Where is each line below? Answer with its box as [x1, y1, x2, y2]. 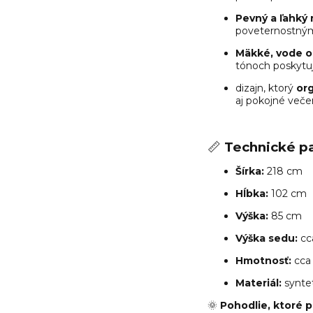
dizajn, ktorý [235, 81, 296, 94]
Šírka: [235, 164, 264, 177]
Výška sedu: [235, 231, 298, 245]
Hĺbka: [235, 187, 268, 200]
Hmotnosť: [235, 254, 291, 267]
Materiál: [235, 276, 282, 289]
